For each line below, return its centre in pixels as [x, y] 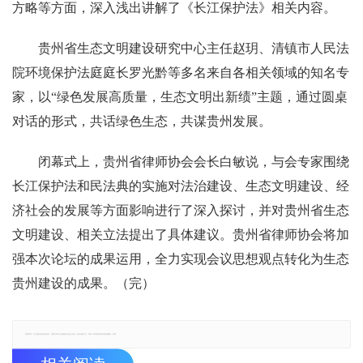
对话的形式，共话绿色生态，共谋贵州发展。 [142, 122]
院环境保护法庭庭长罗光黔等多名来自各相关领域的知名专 [181, 73]
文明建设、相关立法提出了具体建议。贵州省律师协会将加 [181, 235]
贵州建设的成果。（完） [83, 284]
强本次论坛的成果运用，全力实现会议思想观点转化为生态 [181, 259]
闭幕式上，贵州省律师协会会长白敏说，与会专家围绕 [194, 162]
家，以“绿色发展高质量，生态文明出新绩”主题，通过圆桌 [180, 97]
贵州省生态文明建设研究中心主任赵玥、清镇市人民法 [194, 49]
